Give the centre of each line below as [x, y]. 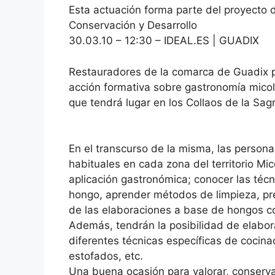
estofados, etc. [106, 256]
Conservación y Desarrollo [133, 25]
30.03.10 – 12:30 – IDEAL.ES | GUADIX [164, 41]
